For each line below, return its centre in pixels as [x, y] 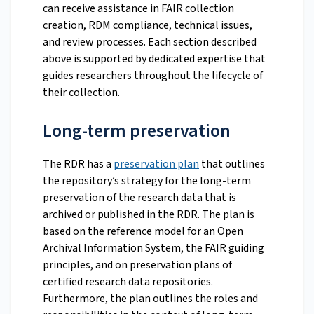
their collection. [81, 92]
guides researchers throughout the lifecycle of [153, 75]
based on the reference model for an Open [143, 231]
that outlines [232, 164]
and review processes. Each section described [150, 42]
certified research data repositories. [128, 281]
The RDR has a [78, 164]
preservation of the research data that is [139, 197]
